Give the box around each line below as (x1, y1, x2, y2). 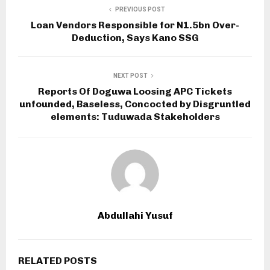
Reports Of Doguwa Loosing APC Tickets (38, 86, 232, 98)
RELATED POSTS (18, 255, 97, 267)
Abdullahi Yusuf (97, 210, 173, 222)
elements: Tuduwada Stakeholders (50, 111, 220, 123)
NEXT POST (113, 72, 148, 80)
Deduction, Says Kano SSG (71, 32, 199, 44)
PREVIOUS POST (115, 6, 165, 13)
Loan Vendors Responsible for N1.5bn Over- (31, 19, 239, 31)
